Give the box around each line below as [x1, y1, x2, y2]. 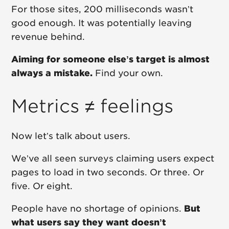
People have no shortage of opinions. [11, 203, 185, 214]
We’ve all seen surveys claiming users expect [11, 153, 215, 164]
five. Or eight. [11, 181, 73, 192]
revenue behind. [11, 32, 85, 42]
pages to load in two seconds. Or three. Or [11, 167, 204, 178]
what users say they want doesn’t [11, 217, 167, 228]
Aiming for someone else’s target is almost [11, 54, 210, 65]
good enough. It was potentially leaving [11, 18, 192, 29]
